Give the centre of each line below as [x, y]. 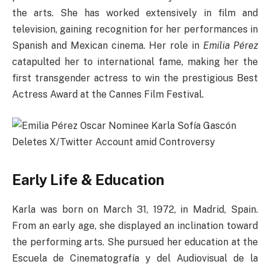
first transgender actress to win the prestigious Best [135, 78]
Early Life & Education [88, 179]
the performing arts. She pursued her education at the [135, 242]
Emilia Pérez [231, 45]
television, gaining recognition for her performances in [135, 29]
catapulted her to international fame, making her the [135, 61]
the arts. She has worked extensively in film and [135, 13]
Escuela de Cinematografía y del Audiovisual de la [135, 258]
